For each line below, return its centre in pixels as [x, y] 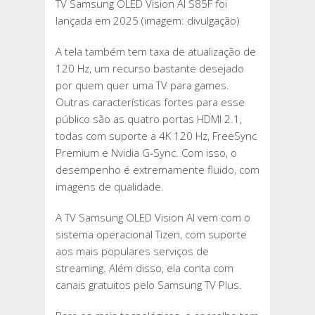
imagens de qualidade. [110, 187]
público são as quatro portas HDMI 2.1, [149, 119]
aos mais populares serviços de [132, 251]
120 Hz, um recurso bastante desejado [150, 69]
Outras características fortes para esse [150, 102]
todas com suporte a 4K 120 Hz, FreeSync [156, 136]
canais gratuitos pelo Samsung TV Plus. [149, 285]
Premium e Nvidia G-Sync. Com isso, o [146, 153]
